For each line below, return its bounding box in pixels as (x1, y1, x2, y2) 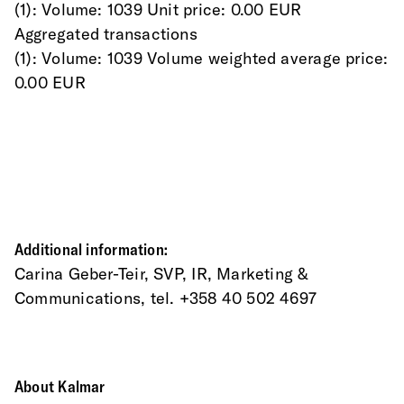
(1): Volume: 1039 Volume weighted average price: (14, 48, 389, 69)
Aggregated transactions (14, 23, 197, 45)
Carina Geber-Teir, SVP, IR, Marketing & (14, 263, 309, 285)
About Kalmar (14, 376, 106, 398)
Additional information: (14, 239, 169, 261)
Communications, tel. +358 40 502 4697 (14, 288, 317, 309)
